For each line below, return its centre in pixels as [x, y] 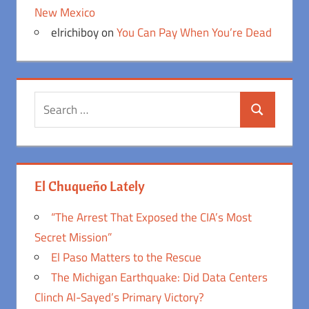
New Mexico [64, 13]
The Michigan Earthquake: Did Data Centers [159, 278]
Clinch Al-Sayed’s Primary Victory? [119, 298]
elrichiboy [74, 33]
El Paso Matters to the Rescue [126, 258]
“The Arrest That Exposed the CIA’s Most [151, 218]
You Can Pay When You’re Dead [194, 33]
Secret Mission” [73, 238]
